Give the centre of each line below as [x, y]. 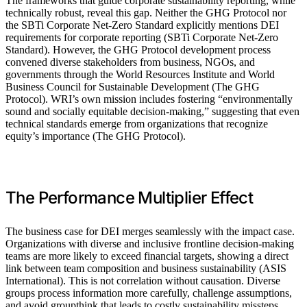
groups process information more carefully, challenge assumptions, [149, 293]
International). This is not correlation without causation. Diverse [143, 280]
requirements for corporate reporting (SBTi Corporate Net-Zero [142, 37]
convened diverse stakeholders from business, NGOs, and [130, 62]
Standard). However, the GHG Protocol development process [138, 49]
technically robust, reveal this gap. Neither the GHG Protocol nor [146, 12]
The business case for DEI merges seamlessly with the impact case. [150, 231]
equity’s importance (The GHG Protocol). [96, 136]
